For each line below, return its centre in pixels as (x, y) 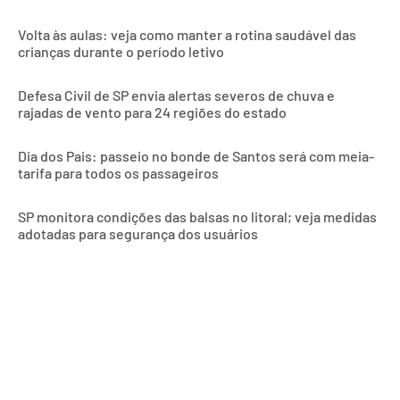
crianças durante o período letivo (121, 51)
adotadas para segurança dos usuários (138, 233)
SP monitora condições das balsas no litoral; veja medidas (197, 216)
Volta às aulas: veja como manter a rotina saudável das (187, 34)
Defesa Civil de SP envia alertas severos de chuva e (176, 95)
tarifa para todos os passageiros (118, 172)
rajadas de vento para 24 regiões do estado (152, 112)
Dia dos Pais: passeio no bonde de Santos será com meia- (196, 155)
